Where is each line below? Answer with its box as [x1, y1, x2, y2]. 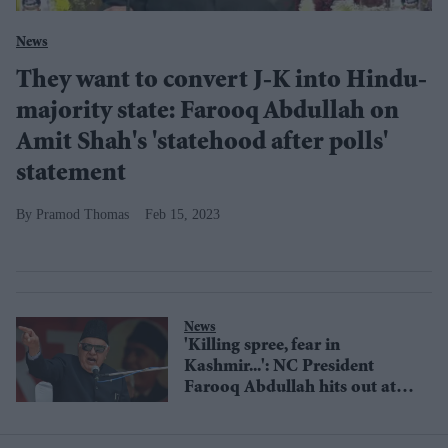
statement [16, 162, 126, 188]
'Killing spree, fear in [184, 337, 340, 356]
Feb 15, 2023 [145, 207, 220, 222]
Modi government [184, 400, 321, 419]
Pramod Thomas [36, 207, 129, 222]
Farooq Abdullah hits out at [184, 379, 396, 398]
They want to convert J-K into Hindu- [16, 69, 427, 95]
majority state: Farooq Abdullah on [16, 100, 399, 126]
